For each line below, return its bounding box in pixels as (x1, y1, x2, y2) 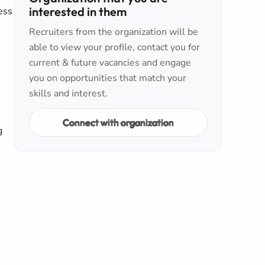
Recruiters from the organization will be (29, 25, 198, 38)
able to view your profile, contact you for (29, 41, 200, 54)
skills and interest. (29, 87, 108, 100)
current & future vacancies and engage (29, 56, 191, 69)
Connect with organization (63, 116, 174, 128)
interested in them (29, 4, 127, 19)
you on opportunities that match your (29, 72, 186, 85)
